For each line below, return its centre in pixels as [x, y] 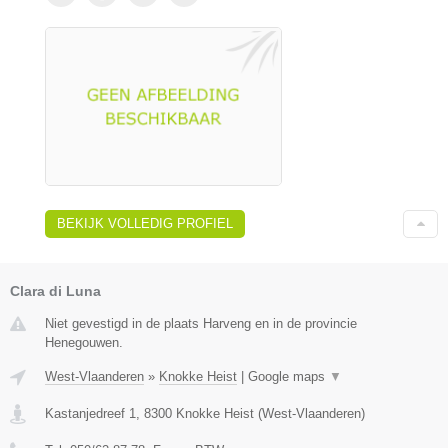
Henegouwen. [84, 342]
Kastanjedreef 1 [90, 413]
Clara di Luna [55, 290]
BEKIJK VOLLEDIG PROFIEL [145, 223]
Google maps [288, 376]
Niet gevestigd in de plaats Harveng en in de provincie [201, 323]
